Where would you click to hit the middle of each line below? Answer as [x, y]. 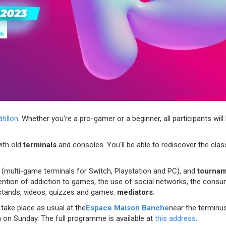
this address [175, 218]
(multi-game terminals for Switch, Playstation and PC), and [99, 171]
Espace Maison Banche [127, 208]
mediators [135, 192]
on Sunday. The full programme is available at [78, 218]
